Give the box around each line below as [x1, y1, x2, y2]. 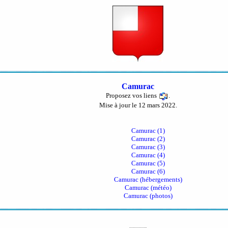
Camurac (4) [131, 151, 165, 159]
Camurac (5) [131, 159, 165, 167]
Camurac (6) [131, 167, 165, 175]
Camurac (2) [131, 135, 165, 142]
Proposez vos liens [106, 91, 158, 99]
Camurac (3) [131, 143, 165, 151]
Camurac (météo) [125, 184, 172, 191]
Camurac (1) [131, 127, 165, 134]
